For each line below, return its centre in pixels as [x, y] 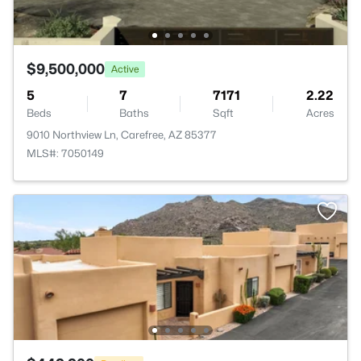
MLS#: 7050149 [65, 153]
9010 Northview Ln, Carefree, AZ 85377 [122, 135]
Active [125, 68]
